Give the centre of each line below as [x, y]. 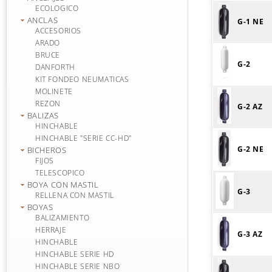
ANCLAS [42, 20]
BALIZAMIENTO [63, 218]
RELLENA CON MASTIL [75, 195]
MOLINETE [54, 91]
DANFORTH [55, 67]
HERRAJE [51, 230]
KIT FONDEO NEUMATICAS [82, 79]
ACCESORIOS [58, 31]
